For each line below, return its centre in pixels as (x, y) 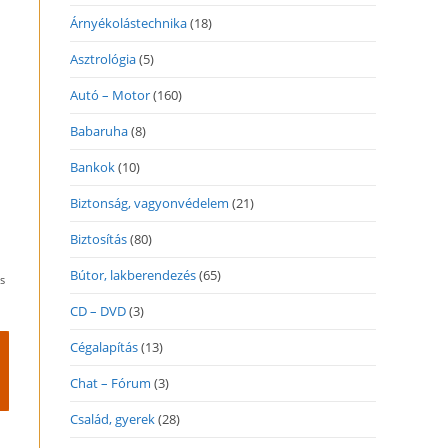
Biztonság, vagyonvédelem (149, 203)
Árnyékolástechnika (128, 23)
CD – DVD (98, 311)
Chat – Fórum (110, 383)
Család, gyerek (112, 419)
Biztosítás (98, 239)
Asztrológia (103, 59)
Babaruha (99, 131)
